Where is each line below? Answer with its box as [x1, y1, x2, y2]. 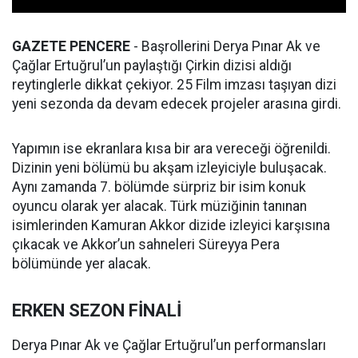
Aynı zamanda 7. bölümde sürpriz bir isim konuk [12, 179, 306, 196]
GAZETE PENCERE [12, 38, 130, 55]
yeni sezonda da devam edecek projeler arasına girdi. [12, 96, 341, 113]
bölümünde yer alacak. [12, 256, 151, 272]
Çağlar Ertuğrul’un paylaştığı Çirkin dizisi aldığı [12, 58, 292, 74]
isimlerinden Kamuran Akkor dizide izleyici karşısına [12, 217, 330, 234]
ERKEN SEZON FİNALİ [12, 300, 181, 321]
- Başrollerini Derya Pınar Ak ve [130, 38, 320, 55]
